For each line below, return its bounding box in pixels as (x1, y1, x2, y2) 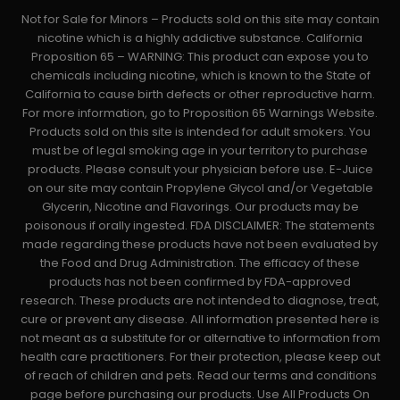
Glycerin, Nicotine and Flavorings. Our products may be (41, 198, 359, 216)
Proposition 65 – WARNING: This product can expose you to (31, 48, 369, 66)
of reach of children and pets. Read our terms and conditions (23, 367, 377, 385)
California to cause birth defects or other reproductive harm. (25, 86, 375, 104)
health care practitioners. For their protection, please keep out (20, 348, 380, 366)
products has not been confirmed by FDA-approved (49, 273, 351, 291)
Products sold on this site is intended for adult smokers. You (29, 123, 371, 141)
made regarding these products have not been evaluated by (22, 236, 378, 254)
